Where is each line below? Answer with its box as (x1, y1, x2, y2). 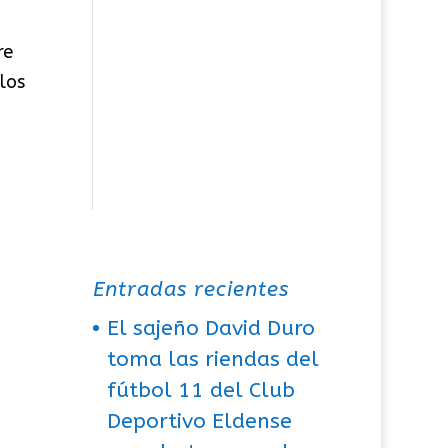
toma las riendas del (107, 346, 320, 372)
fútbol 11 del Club (107, 377, 296, 403)
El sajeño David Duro (107, 315, 316, 341)
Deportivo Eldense (107, 408, 293, 434)
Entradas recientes (93, 276, 290, 302)
